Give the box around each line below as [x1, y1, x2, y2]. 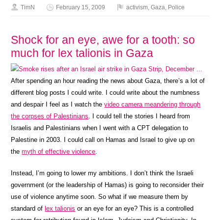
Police [168, 4, 185, 11]
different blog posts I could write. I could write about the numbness [11, 89, 200, 96]
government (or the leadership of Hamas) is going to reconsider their [11, 181, 204, 189]
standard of [11, 205, 45, 212]
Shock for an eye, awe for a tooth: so [11, 33, 195, 46]
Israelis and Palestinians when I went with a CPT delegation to [11, 124, 189, 132]
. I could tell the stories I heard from [88, 112, 191, 120]
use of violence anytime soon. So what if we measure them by [11, 193, 189, 200]
